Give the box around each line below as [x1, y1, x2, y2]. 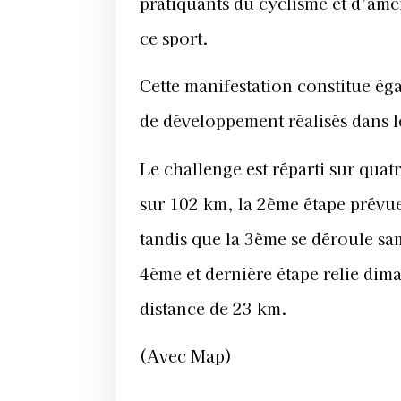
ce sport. [140, 25, 209, 49]
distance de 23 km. [140, 295, 287, 320]
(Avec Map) [140, 344, 232, 368]
